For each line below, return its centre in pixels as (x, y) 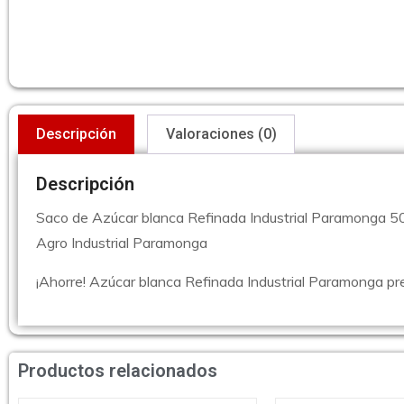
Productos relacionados (118, 371)
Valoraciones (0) (221, 134)
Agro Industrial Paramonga (122, 243)
